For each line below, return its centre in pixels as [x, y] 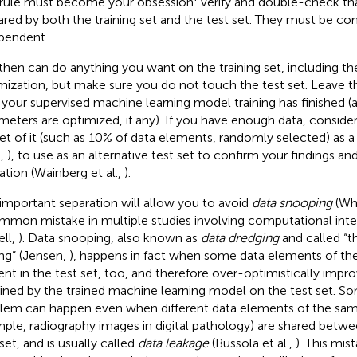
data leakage [173, 343]
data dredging [239, 237]
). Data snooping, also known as [109, 237]
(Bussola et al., [252, 343]
